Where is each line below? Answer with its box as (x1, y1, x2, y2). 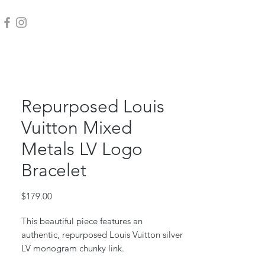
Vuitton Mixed (21, 117, 132, 139)
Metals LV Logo (21, 138, 143, 160)
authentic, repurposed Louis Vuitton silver (21, 229, 183, 241)
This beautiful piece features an (21, 215, 143, 227)
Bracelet (21, 160, 86, 182)
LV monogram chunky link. (21, 243, 127, 254)
